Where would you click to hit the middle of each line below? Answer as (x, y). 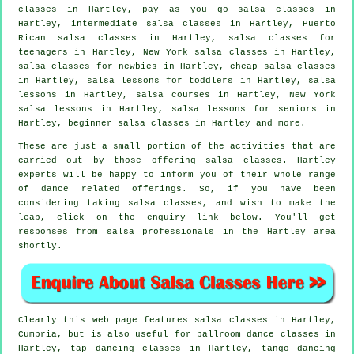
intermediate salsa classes (146, 24)
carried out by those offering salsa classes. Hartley (177, 161)
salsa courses (173, 95)
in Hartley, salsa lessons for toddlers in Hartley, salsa (177, 81)
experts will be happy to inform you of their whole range (177, 175)
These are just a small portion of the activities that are (177, 147)
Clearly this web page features (107, 320)
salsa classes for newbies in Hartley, (124, 67)
